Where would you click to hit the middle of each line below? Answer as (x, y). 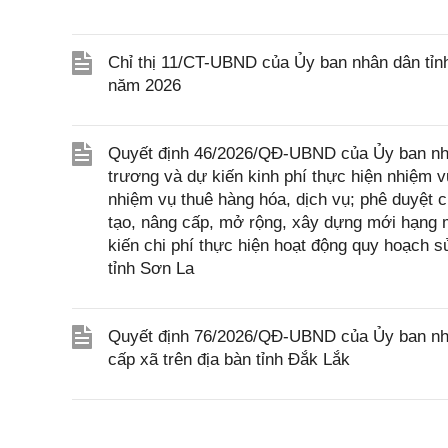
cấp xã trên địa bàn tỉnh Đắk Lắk (229, 359)
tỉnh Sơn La (151, 268)
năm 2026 (144, 85)
